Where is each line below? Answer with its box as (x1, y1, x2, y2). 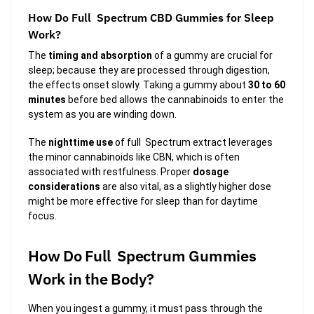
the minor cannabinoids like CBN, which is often (28, 151, 240, 163)
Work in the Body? (28, 268, 155, 289)
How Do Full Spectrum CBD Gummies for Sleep (28, 9, 274, 25)
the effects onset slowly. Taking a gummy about (28, 78, 248, 90)
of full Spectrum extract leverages (113, 137, 273, 149)
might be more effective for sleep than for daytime (28, 196, 258, 207)
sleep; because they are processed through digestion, (28, 64, 270, 76)
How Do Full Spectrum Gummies (28, 245, 257, 266)
